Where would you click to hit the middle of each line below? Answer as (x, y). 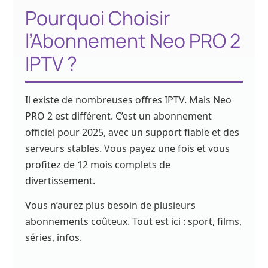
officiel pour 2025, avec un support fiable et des (133, 133)
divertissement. (60, 181)
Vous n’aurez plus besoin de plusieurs (111, 205)
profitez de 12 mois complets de (98, 165)
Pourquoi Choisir (98, 18)
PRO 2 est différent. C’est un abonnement (119, 116)
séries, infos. (54, 238)
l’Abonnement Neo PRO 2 (133, 41)
